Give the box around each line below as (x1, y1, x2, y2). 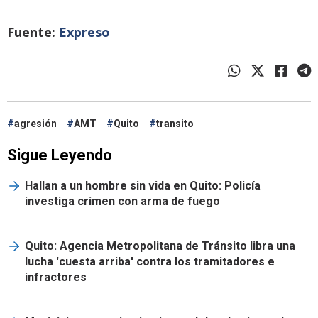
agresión (14, 118, 57, 130)
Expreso (59, 23, 110, 41)
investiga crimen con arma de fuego (25, 194, 220, 209)
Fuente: (7, 23, 59, 41)
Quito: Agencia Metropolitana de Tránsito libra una (25, 239, 295, 253)
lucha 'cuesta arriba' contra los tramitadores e (25, 255, 275, 269)
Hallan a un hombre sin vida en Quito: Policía (25, 179, 261, 193)
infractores (25, 270, 87, 285)
